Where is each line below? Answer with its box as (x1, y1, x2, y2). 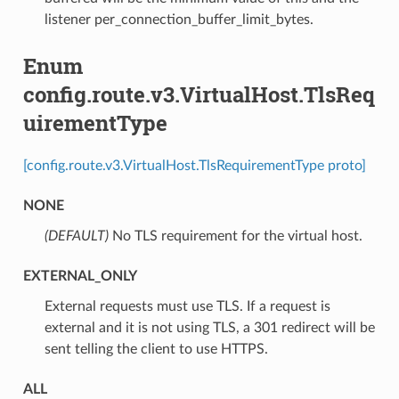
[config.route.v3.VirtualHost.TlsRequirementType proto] (22, 158, 366, 173)
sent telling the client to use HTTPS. (44, 341, 268, 356)
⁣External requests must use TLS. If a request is (44, 298, 330, 313)
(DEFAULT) (44, 228, 109, 243)
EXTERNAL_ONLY (22, 268, 137, 283)
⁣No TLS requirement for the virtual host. (108, 228, 362, 243)
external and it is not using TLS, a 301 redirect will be (44, 320, 375, 335)
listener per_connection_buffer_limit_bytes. (44, 12, 313, 27)
